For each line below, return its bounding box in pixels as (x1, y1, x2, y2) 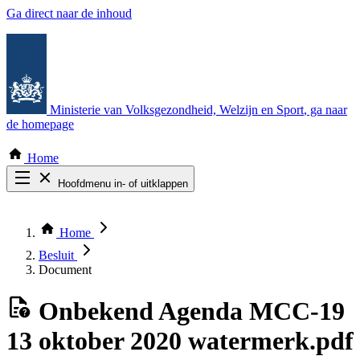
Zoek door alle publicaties (39, 205, 170, 219)
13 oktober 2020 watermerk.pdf (6, 326, 354, 356)
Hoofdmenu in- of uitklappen (58, 178, 188, 190)
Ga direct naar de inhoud (6, 6, 132, 20)
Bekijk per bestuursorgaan (39, 234, 171, 247)
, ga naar (304, 103, 347, 117)
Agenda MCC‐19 (158, 297, 345, 326)
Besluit (39, 248, 77, 262)
